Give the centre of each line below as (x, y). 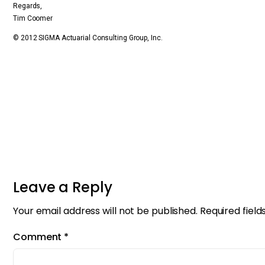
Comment (39, 237)
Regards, (28, 6)
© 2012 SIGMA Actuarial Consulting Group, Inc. (88, 38)
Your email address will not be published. (105, 211)
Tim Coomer (33, 18)
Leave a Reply (63, 187)
